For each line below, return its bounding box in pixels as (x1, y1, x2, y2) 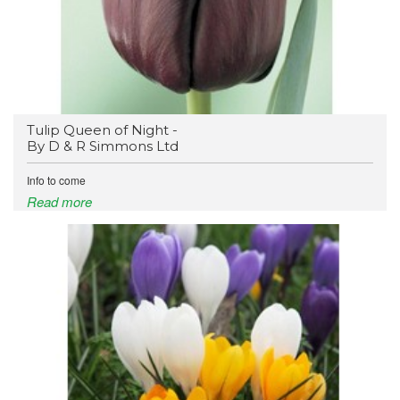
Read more (27, 192, 92, 212)
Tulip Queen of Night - (27, 121, 178, 139)
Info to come (27, 172, 86, 188)
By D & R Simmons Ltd (27, 137, 179, 155)
